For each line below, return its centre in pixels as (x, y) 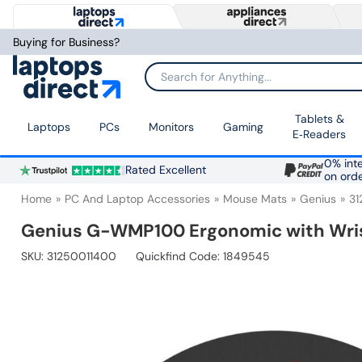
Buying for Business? (66, 42)
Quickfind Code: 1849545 (203, 257)
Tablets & (319, 119)
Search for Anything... (200, 82)
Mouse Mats (255, 199)
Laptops (49, 126)
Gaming (243, 126)
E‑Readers (319, 135)
